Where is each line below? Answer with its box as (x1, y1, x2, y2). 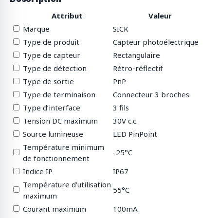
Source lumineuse (23, 129, 83, 139)
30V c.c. (113, 116, 138, 126)
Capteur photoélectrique (113, 37, 199, 47)
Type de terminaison (23, 90, 95, 100)
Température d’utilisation (23, 180, 111, 190)
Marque (23, 24, 50, 34)
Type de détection (23, 63, 87, 73)
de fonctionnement (23, 153, 90, 163)
